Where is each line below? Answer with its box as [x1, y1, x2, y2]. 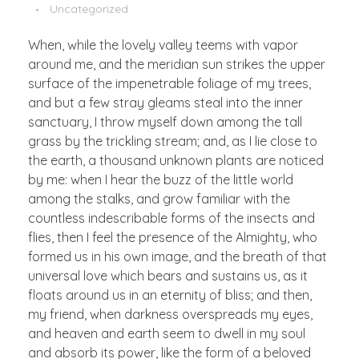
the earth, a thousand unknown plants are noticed [28, 151, 324, 168]
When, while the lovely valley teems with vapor [28, 36, 298, 53]
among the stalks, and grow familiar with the [28, 190, 290, 207]
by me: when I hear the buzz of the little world [28, 171, 293, 188]
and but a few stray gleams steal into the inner [28, 94, 303, 111]
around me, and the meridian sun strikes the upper [28, 55, 325, 72]
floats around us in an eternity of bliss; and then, [28, 286, 312, 303]
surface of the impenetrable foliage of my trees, [28, 75, 311, 91]
